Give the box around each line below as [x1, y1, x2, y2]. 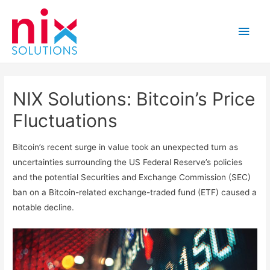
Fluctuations [13, 110, 118, 132]
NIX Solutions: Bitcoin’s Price [13, 88, 256, 110]
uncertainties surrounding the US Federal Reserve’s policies [13, 157, 243, 168]
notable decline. [13, 202, 75, 213]
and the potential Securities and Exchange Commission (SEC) [13, 172, 251, 183]
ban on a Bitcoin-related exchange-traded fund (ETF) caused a [13, 187, 257, 198]
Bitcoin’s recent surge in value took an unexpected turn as [13, 142, 239, 152]
